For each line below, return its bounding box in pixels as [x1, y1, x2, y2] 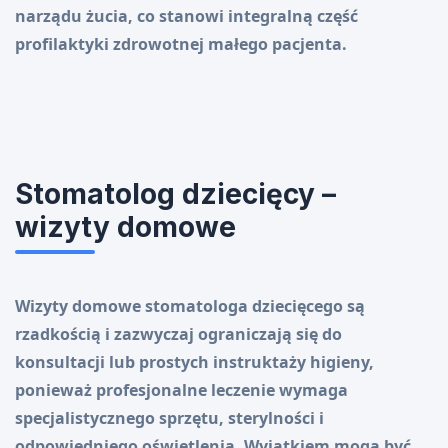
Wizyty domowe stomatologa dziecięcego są [15, 295, 365, 318]
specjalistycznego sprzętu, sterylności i [15, 407, 324, 430]
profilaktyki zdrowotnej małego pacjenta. [15, 33, 347, 56]
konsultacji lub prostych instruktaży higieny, [15, 351, 374, 374]
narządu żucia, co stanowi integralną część [15, 5, 358, 28]
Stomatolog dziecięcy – [15, 177, 336, 212]
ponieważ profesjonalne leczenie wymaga [15, 379, 348, 402]
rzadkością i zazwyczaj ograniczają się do [15, 323, 342, 346]
